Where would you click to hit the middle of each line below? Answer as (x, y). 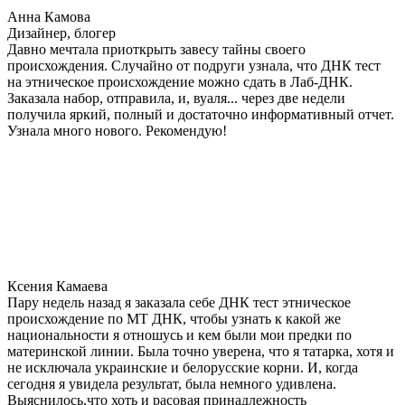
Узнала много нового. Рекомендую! (117, 130)
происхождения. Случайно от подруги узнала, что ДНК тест (194, 65)
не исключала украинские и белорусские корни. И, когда (183, 367)
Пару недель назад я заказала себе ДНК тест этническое (179, 302)
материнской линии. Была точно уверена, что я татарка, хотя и (201, 351)
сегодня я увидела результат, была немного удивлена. (172, 383)
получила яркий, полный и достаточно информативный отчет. (201, 114)
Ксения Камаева (57, 286)
